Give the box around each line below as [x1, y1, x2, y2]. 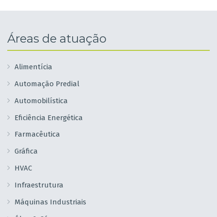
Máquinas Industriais [14, 197, 86, 206]
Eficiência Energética [14, 113, 83, 122]
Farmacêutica [14, 130, 60, 139]
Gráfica [14, 147, 38, 156]
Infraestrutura [14, 181, 63, 190]
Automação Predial [14, 79, 79, 88]
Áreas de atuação [7, 31, 107, 46]
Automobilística [14, 96, 68, 105]
